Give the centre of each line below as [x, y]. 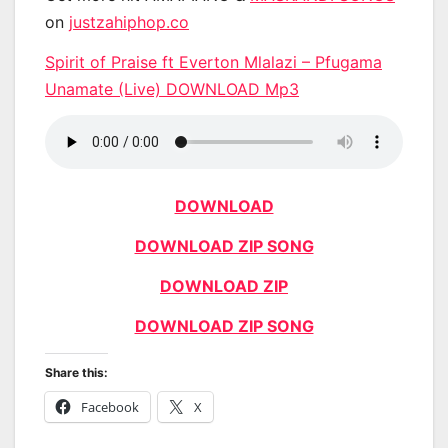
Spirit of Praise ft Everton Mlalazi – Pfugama [213, 61]
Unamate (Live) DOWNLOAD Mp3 [172, 88]
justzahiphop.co [129, 21]
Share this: [76, 372]
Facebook [110, 406]
